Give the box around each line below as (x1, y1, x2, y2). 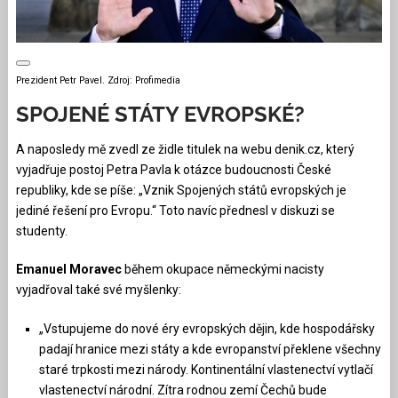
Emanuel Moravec (15, 261, 122, 276)
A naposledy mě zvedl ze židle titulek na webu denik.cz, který (15, 141, 354, 156)
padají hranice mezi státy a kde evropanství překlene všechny (39, 341, 382, 356)
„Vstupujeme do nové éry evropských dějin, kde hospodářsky (39, 321, 376, 336)
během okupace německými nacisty (121, 261, 324, 276)
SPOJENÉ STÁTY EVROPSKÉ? (15, 100, 305, 127)
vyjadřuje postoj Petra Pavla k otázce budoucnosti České (15, 162, 331, 177)
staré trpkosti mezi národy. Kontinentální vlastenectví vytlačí (39, 362, 374, 377)
